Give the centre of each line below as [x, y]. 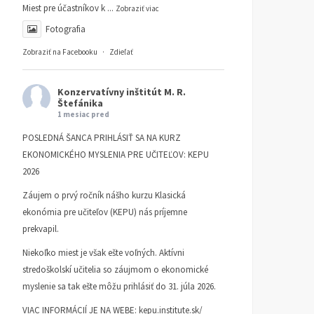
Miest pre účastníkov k [64, 8]
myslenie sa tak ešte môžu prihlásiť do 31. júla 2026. [119, 286]
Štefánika [80, 103]
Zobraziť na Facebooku [60, 52]
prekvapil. [41, 228]
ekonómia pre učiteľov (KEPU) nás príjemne [105, 212]
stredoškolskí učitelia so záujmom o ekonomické [115, 269]
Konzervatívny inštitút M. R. [122, 91]
